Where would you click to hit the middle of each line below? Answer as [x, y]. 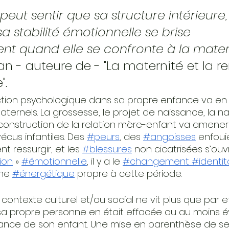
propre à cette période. [128, 174]
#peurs [103, 137]
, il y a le [104, 162]
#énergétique [43, 174]
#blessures [107, 149]
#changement [156, 162]
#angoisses [169, 137]
